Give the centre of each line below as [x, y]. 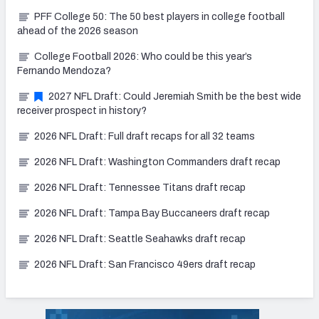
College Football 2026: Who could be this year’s [143, 57]
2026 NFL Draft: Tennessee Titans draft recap [140, 188]
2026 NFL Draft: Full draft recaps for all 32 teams [145, 137]
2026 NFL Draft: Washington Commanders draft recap [157, 162]
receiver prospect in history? [82, 111]
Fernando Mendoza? [64, 71]
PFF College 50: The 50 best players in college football [159, 17]
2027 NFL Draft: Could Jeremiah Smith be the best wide [175, 97]
